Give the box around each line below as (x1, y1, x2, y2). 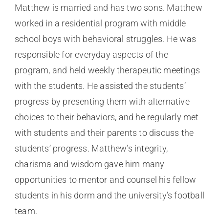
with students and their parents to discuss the (14, 128, 194, 138)
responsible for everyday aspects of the (14, 49, 168, 60)
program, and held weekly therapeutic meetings (14, 65, 200, 76)
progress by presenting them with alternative (14, 96, 190, 107)
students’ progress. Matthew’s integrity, (14, 143, 168, 154)
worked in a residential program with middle (14, 18, 186, 29)
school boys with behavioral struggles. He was (14, 34, 196, 44)
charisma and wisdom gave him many (14, 159, 165, 170)
